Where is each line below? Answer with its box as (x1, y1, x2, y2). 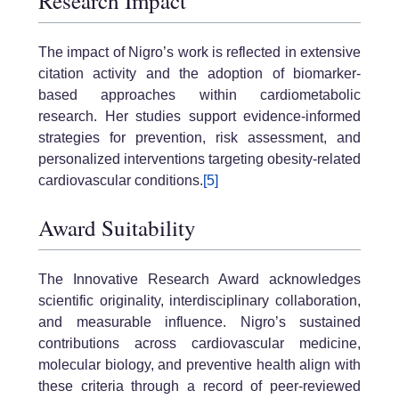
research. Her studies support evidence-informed (38, 108, 361, 124)
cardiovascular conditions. (38, 172, 203, 188)
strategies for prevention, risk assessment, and (38, 129, 361, 145)
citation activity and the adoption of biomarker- (38, 65, 361, 81)
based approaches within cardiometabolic (38, 86, 361, 102)
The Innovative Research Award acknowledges (38, 272, 361, 287)
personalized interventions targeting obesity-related (38, 151, 361, 167)
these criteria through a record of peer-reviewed (38, 379, 361, 394)
